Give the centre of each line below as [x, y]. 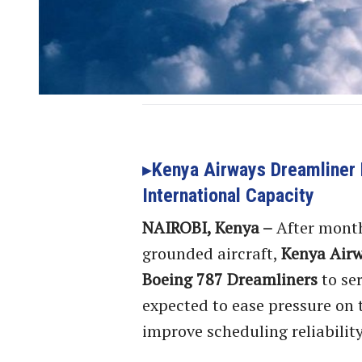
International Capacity [228, 195]
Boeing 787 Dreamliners [230, 279]
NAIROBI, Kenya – [207, 227]
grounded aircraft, [212, 253]
